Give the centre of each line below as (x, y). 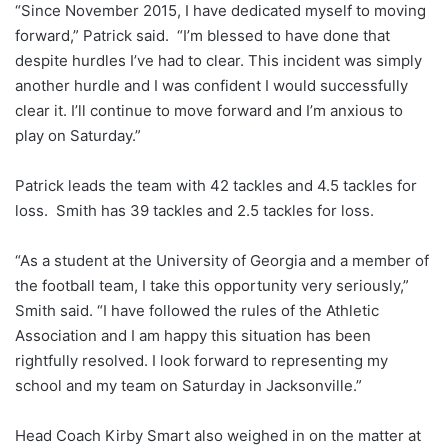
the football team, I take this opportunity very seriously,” (212, 285)
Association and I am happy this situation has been (193, 335)
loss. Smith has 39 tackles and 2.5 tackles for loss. (194, 210)
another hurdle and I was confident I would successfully (211, 85)
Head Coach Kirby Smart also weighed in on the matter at (218, 435)
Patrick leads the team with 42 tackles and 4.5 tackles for (216, 185)
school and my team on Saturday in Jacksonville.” (188, 385)
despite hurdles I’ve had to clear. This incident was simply (218, 60)
